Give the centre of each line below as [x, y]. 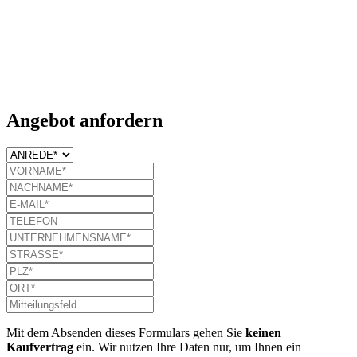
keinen [263, 332]
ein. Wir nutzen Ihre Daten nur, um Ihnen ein [187, 347]
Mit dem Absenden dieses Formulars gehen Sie [126, 332]
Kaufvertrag [40, 347]
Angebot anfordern [84, 120]
